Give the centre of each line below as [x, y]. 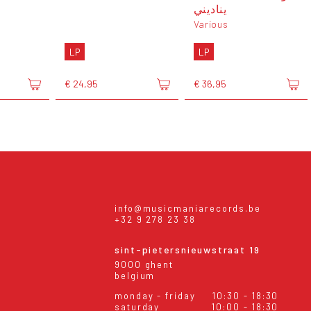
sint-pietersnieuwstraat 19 [187, 250]
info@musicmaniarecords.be [188, 208]
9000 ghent [144, 264]
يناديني [210, 8]
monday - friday [155, 295]
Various [211, 24]
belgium [135, 275]
